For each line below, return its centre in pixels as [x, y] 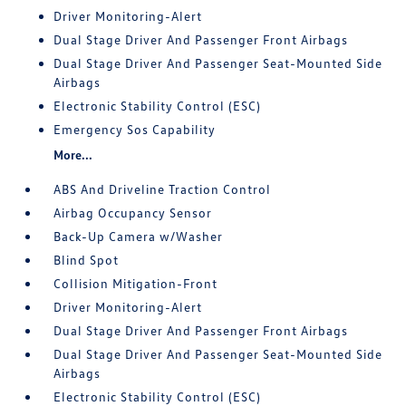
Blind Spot [87, 260]
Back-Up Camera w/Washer [139, 236]
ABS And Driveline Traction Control [163, 189]
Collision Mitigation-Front [136, 283]
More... [73, 155]
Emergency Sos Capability [135, 129]
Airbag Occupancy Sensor [133, 213]
